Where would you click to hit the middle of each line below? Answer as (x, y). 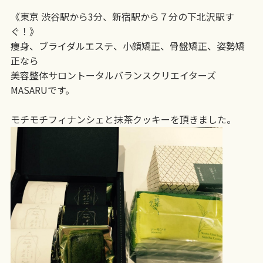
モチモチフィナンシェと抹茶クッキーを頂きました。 (123, 119)
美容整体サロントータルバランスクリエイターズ (113, 75)
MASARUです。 (42, 90)
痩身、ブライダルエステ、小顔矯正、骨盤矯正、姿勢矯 (127, 46)
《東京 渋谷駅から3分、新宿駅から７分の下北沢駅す (122, 17)
